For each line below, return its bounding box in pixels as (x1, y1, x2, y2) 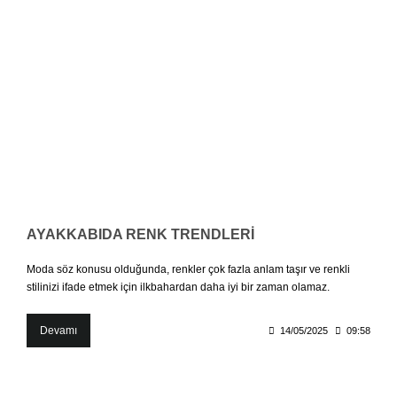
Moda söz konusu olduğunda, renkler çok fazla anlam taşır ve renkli (27, 262, 350, 276)
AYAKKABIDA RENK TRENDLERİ (27, 226, 254, 242)
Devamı (40, 323, 77, 337)
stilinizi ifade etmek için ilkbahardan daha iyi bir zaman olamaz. (27, 280, 330, 293)
